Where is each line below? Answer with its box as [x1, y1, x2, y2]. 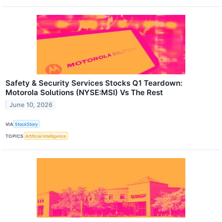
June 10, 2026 [9, 101, 53, 109]
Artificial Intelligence [25, 133, 66, 139]
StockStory [15, 121, 38, 127]
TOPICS [5, 133, 24, 139]
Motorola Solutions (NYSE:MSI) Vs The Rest [5, 88, 163, 98]
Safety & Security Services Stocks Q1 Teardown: [5, 78, 182, 88]
